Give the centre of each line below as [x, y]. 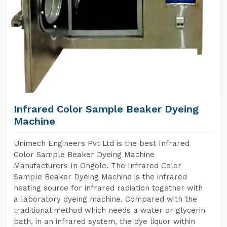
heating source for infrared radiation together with [108, 188]
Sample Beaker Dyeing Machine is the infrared [100, 177]
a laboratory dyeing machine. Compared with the [105, 199]
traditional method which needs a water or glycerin [109, 210]
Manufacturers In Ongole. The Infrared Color [98, 166]
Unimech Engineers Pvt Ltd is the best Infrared [102, 143]
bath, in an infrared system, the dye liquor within [104, 221]
